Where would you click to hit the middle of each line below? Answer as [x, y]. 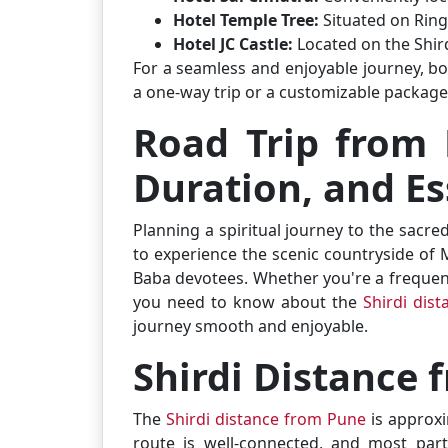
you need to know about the [248, 301]
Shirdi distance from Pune [266, 418]
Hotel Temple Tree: [246, 19]
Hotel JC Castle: [235, 43]
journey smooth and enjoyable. [250, 325]
